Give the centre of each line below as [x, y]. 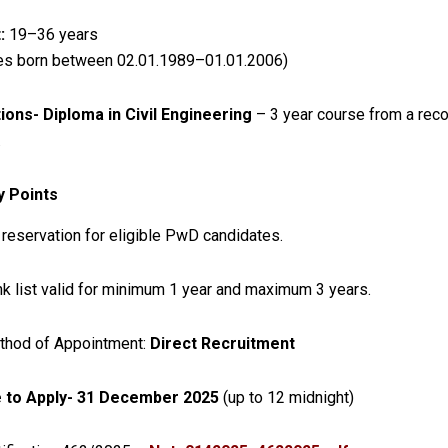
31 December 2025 [148, 398]
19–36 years [51, 35]
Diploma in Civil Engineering [147, 115]
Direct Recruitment [222, 344]
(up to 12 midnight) [286, 398]
